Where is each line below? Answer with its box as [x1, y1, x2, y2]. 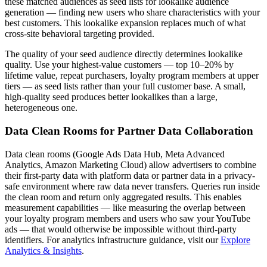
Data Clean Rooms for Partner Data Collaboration [5, 125, 253, 138]
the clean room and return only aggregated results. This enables [5, 191, 241, 202]
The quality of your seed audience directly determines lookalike [5, 49, 243, 60]
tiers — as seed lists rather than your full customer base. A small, [5, 81, 246, 92]
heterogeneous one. [5, 103, 77, 113]
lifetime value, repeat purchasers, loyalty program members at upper [5, 70, 259, 81]
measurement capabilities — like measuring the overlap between [5, 202, 246, 213]
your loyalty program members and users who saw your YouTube [5, 213, 250, 223]
